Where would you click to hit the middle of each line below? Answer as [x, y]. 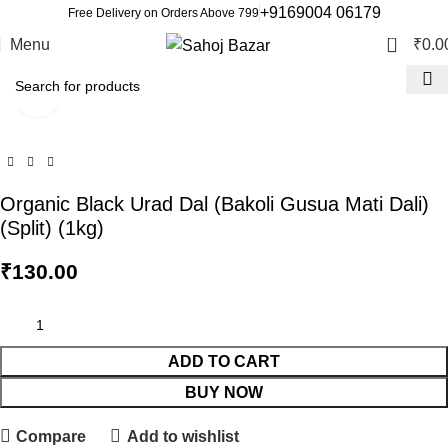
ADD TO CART [224, 361]
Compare [51, 436]
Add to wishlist [182, 436]
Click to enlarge [113, 94]
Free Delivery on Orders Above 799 [163, 12]
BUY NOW [224, 392]
